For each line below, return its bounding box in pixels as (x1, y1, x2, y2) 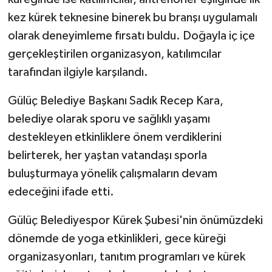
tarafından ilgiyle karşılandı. (7, 66, 148, 79)
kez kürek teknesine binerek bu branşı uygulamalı (7, 12, 257, 24)
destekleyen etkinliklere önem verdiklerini (7, 131, 222, 144)
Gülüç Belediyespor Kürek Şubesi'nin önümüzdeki (7, 214, 263, 227)
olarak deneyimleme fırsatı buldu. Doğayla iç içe (7, 30, 255, 42)
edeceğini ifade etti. (7, 186, 114, 199)
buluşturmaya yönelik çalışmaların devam (7, 168, 217, 180)
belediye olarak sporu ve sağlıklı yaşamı (7, 113, 210, 126)
